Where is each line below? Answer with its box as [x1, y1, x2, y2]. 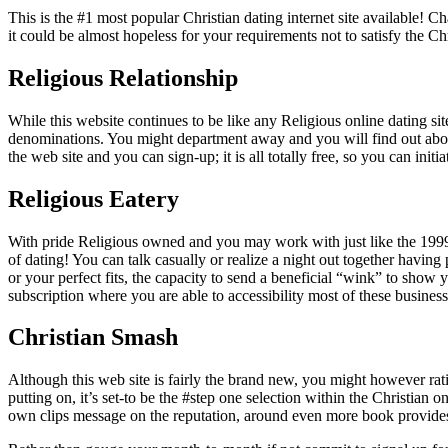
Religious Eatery [8, 185, 179, 212]
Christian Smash [8, 324, 178, 351]
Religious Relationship [8, 64, 238, 91]
